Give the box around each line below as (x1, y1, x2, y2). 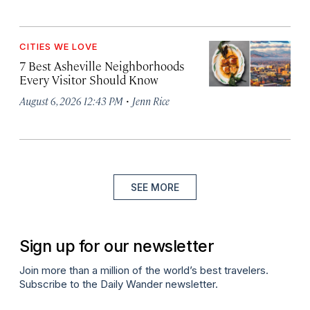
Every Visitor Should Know (19, 72, 158, 87)
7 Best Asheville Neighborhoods (19, 58, 184, 73)
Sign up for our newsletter (19, 235, 215, 256)
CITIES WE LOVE (19, 41, 98, 52)
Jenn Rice (132, 94, 170, 107)
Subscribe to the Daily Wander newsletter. (19, 277, 218, 291)
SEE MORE (131, 181, 179, 193)
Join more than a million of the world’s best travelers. (19, 263, 268, 277)
